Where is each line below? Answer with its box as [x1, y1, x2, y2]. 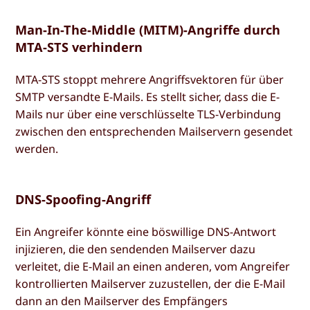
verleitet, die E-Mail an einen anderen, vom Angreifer [15, 259, 291, 275]
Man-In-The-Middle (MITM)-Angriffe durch [15, 21, 281, 39]
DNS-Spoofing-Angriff [15, 191, 152, 208]
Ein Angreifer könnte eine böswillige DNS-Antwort [15, 224, 277, 240]
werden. [15, 141, 59, 157]
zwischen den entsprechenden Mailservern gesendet [15, 124, 293, 140]
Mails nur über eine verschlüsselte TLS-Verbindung [15, 107, 282, 122]
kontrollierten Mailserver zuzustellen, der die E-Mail [15, 276, 286, 292]
